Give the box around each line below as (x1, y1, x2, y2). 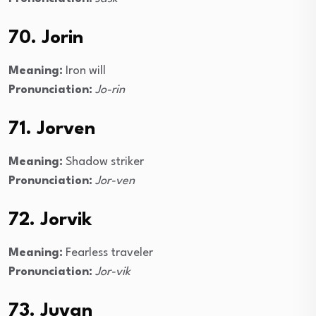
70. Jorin (8, 29, 83, 48)
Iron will (63, 65, 106, 78)
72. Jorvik (8, 211, 92, 230)
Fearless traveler (63, 247, 153, 260)
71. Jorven (8, 120, 95, 139)
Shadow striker (63, 156, 144, 169)
